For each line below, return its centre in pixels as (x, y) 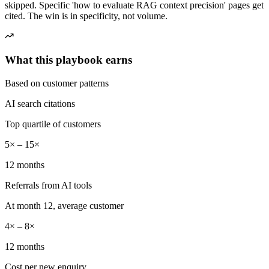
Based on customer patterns (57, 83)
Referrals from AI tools (48, 186)
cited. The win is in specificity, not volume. (86, 16)
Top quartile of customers (53, 124)
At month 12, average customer (64, 206)
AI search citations (40, 104)
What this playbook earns (68, 60)
